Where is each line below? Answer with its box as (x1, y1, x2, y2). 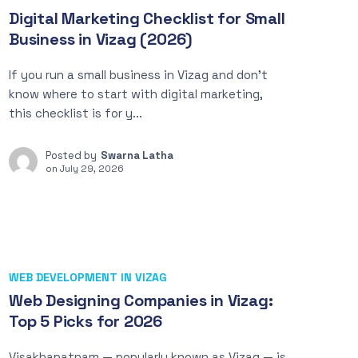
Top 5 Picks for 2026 (9, 311, 163, 332)
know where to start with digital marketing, (9, 86, 263, 101)
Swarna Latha (101, 149, 173, 162)
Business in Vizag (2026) (9, 29, 193, 50)
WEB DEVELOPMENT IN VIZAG (9, 270, 167, 284)
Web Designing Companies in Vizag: (9, 290, 273, 311)
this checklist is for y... (9, 105, 142, 121)
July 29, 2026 (60, 162, 124, 174)
